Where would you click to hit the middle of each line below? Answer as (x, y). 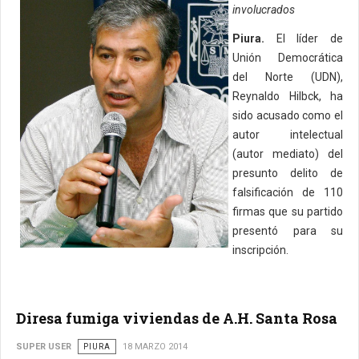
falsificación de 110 (288, 192)
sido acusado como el (288, 115)
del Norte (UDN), (288, 77)
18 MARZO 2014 (155, 347)
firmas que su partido (288, 212)
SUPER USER (44, 347)
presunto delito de (288, 173)
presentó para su (288, 231)
